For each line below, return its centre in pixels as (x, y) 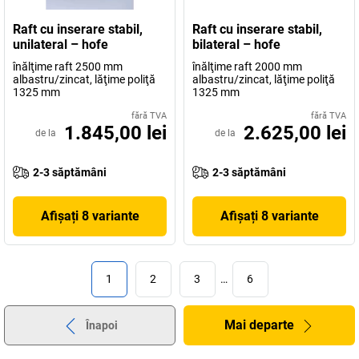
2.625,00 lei (295, 133)
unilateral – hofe (61, 44)
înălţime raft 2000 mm (247, 66)
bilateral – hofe (236, 44)
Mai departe (259, 325)
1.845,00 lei (115, 133)
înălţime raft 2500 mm (68, 66)
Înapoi (101, 325)
